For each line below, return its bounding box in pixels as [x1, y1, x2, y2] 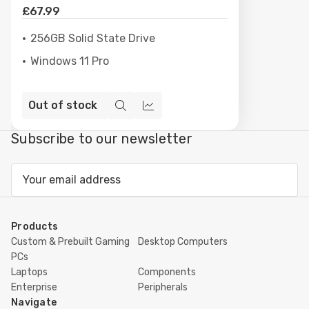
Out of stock [28, 99, 97, 112]
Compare [148, 107, 195, 121]
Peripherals [138, 281, 188, 293]
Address [11, 182, 54, 196]
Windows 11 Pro [30, 54, 109, 68]
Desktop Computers [138, 235, 228, 248]
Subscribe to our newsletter [11, 130, 192, 147]
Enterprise [11, 281, 57, 293]
